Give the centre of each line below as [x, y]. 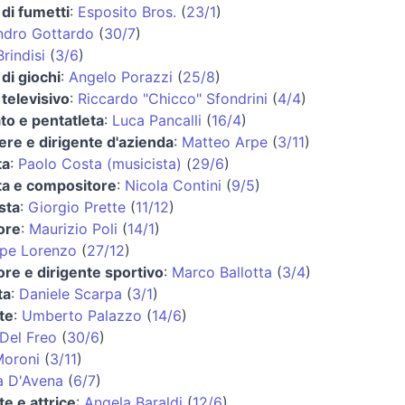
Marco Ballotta [221, 272]
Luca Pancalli [156, 120]
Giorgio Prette [76, 207]
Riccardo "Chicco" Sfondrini [172, 98]
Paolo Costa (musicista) [99, 163]
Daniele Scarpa [70, 293]
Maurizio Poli [73, 228]
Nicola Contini [173, 185]
